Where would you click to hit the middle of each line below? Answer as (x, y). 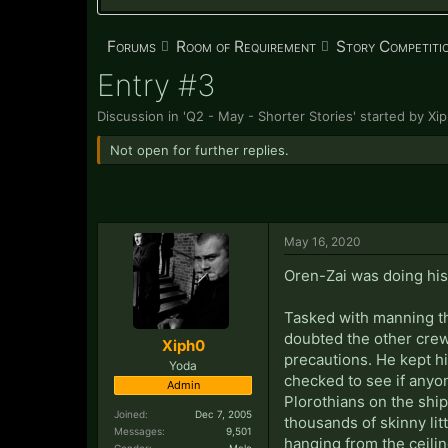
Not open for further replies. (197, 149)
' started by (390, 115)
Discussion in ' (141, 115)
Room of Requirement (246, 46)
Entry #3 (156, 85)
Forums (131, 46)
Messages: (139, 430)
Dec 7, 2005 (223, 413)
